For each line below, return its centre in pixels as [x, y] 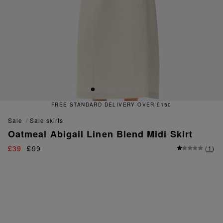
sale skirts [49, 120]
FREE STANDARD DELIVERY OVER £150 [111, 105]
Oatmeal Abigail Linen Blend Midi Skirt [101, 134]
